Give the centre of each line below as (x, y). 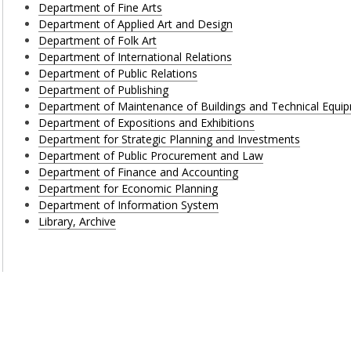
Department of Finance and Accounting (139, 172)
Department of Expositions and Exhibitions (147, 123)
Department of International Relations (136, 57)
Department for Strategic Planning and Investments (170, 139)
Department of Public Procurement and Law (151, 156)
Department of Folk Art (98, 41)
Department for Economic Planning (128, 189)
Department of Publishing (104, 90)
